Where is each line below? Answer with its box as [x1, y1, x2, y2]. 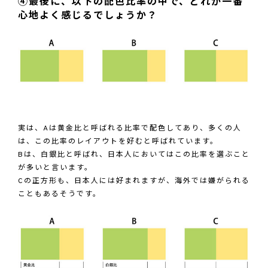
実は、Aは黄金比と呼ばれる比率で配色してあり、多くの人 [18, 123, 242, 133]
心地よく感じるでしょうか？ [18, 10, 158, 22]
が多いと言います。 [18, 163, 93, 173]
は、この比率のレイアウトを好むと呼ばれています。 [18, 136, 218, 147]
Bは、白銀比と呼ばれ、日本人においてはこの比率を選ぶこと [18, 150, 250, 160]
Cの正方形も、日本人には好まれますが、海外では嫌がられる [18, 176, 250, 186]
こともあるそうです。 [18, 189, 101, 199]
